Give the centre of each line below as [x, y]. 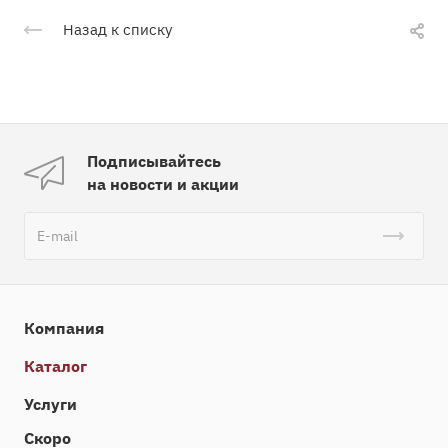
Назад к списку [117, 30]
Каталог [55, 366]
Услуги [50, 404]
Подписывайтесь [154, 161]
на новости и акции [163, 184]
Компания [64, 328]
